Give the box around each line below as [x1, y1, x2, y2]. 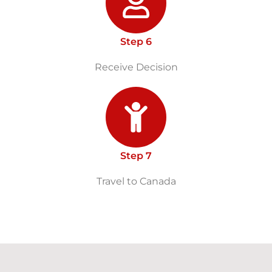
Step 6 [120, 35, 152, 47]
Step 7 [120, 149, 152, 161]
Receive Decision [94, 61, 178, 73]
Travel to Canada [96, 175, 176, 187]
